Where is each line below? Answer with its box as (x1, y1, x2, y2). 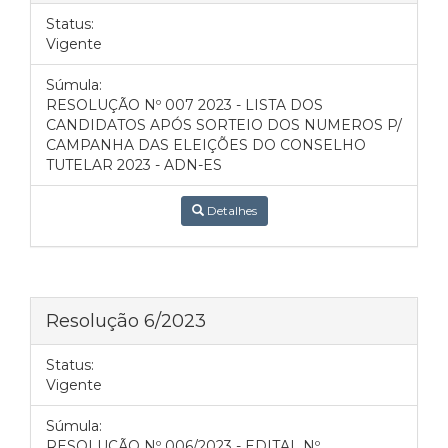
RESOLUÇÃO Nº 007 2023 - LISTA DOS (46, 96, 323, 114)
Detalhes (203, 203, 257, 218)
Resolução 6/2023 (46, 309, 206, 332)
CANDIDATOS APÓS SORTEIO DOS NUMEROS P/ (46, 116, 402, 134)
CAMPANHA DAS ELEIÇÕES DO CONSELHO (46, 136, 366, 154)
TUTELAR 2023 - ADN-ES (46, 156, 222, 174)
